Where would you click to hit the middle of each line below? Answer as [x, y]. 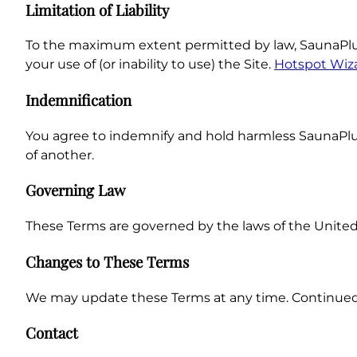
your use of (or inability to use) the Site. [150, 65]
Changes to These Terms [107, 261]
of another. [60, 155]
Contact [52, 333]
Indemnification [78, 100]
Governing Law [75, 190]
